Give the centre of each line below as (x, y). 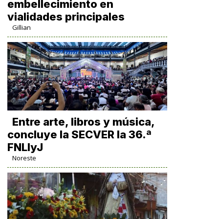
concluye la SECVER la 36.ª (79, 134)
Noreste (24, 158)
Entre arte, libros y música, (83, 122)
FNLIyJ (25, 147)
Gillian (21, 27)
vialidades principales (66, 17)
